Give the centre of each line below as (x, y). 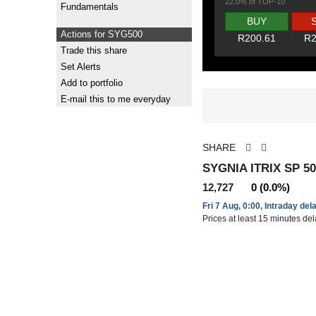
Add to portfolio (92, 83)
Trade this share (94, 50)
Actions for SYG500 (102, 34)
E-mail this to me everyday (116, 99)
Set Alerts (81, 67)
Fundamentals (90, 7)
